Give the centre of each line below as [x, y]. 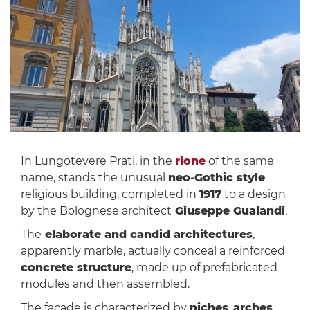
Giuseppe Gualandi [228, 211]
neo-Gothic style [216, 178]
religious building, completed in [110, 194]
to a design [253, 194]
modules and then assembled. [105, 284]
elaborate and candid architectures [147, 235]
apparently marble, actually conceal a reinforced [153, 251]
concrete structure [76, 268]
